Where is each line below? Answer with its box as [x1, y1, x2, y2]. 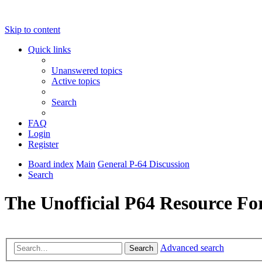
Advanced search [160, 243, 224, 253]
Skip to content [5, 25, 60, 35]
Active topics [51, 76, 100, 86]
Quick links [28, 44, 71, 54]
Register [28, 139, 58, 149]
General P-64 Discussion [98, 159, 189, 169]
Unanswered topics [51, 65, 122, 75]
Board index [28, 159, 74, 169]
